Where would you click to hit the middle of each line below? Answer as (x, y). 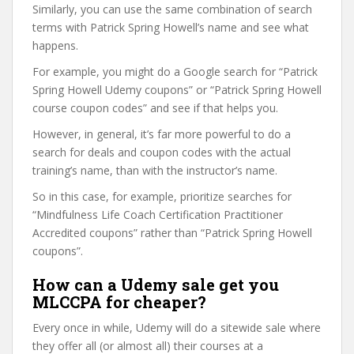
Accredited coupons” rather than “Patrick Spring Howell (172, 233)
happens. (55, 45)
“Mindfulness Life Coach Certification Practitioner (158, 215)
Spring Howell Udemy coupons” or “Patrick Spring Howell (177, 90)
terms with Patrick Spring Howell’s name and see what (171, 27)
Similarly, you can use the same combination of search (172, 9)
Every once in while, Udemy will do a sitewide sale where (177, 328)
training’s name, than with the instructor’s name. (155, 170)
